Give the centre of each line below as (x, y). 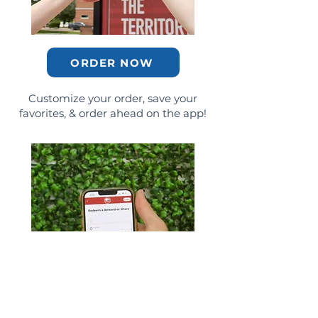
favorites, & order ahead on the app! (113, 114)
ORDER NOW (112, 62)
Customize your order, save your (113, 99)
